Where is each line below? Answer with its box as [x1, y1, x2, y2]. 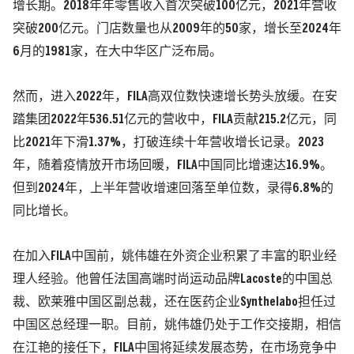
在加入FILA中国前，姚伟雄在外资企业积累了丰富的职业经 [13, 250, 337, 263]
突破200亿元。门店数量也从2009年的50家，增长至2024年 [13, 23, 341, 36]
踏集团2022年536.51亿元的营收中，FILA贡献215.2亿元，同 [13, 114, 337, 126]
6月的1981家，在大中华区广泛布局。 [13, 46, 222, 58]
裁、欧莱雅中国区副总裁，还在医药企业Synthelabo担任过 [13, 296, 336, 309]
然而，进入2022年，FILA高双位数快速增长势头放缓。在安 [13, 91, 337, 104]
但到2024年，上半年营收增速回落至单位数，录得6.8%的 [13, 183, 333, 195]
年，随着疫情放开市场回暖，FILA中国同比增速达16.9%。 [13, 160, 333, 172]
